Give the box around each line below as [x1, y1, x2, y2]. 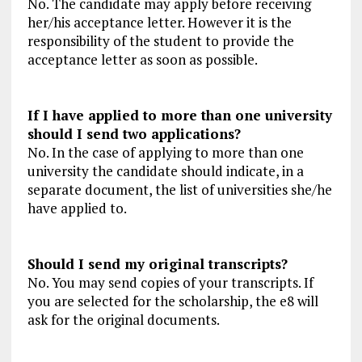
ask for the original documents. [27, 310, 220, 330]
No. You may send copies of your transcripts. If [27, 273, 314, 293]
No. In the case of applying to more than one [27, 143, 304, 162]
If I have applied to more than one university [27, 106, 332, 125]
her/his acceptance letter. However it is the [27, 13, 292, 32]
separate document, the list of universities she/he [27, 180, 332, 200]
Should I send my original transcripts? [27, 255, 288, 274]
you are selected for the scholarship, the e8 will [27, 292, 318, 311]
